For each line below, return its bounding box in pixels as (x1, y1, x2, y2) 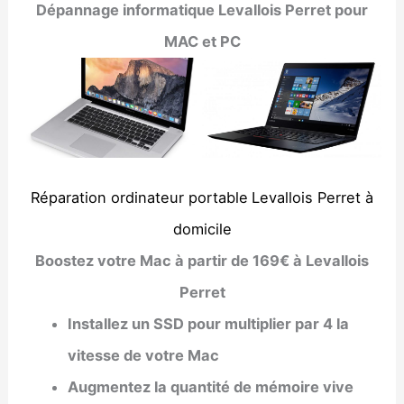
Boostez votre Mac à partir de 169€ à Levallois (35, 251, 369, 270)
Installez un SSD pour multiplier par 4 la (67, 314, 349, 333)
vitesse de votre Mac (67, 345, 219, 364)
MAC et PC (163, 32, 241, 50)
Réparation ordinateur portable (31, 188, 248, 207)
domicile (172, 219, 232, 238)
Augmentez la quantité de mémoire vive (67, 377, 353, 396)
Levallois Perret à (252, 188, 373, 207)
